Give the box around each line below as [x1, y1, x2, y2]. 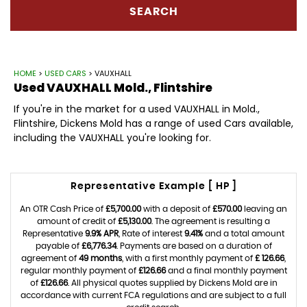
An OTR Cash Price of [20, 204, 106, 213]
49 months [79, 254, 122, 262]
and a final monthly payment [165, 266, 287, 275]
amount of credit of [37, 217, 118, 225]
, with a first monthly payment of [122, 254, 255, 262]
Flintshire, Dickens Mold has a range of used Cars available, [14, 116, 293, 130]
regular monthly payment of [20, 266, 138, 275]
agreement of [21, 254, 79, 262]
